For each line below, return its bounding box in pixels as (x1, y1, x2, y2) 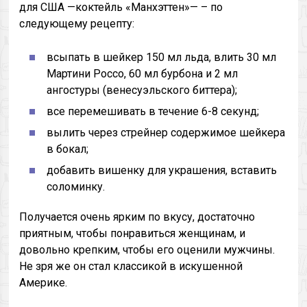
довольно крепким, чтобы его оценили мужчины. (19, 243, 275, 256)
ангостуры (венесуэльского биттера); (47, 84, 238, 97)
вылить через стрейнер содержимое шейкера (47, 126, 286, 139)
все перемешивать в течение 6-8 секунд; (47, 105, 260, 118)
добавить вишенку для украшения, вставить (47, 164, 278, 177)
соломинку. (47, 180, 106, 193)
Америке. (19, 276, 68, 289)
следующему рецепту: (19, 17, 135, 30)
